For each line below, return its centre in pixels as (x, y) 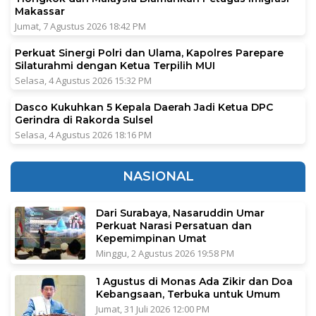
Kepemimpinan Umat (151, 239)
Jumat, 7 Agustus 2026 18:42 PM (80, 26)
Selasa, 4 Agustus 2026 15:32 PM (83, 81)
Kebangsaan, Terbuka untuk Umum (188, 294)
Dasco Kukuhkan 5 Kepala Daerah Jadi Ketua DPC (144, 108)
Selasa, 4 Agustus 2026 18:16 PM (83, 135)
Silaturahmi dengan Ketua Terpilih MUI (115, 66)
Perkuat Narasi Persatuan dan (174, 226)
